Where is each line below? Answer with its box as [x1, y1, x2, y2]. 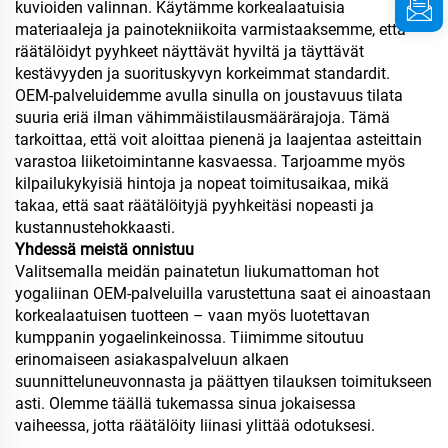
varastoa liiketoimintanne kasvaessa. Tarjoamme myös [15, 151, 405, 171]
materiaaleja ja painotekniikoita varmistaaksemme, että [15, 19, 406, 39]
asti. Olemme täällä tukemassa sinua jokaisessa [15, 393, 356, 413]
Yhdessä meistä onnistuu [15, 239, 194, 259]
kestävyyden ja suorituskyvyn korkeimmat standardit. [15, 63, 390, 83]
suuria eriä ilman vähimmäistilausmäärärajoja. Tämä [15, 107, 390, 127]
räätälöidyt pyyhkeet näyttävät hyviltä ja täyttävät [15, 41, 364, 61]
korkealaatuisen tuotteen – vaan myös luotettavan [15, 305, 370, 325]
